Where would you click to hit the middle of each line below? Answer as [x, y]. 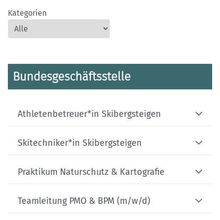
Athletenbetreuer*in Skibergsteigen [89, 114]
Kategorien [27, 13]
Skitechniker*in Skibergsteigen [80, 143]
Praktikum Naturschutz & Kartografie [91, 172]
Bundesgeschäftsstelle [72, 76]
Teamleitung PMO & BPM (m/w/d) [84, 201]
